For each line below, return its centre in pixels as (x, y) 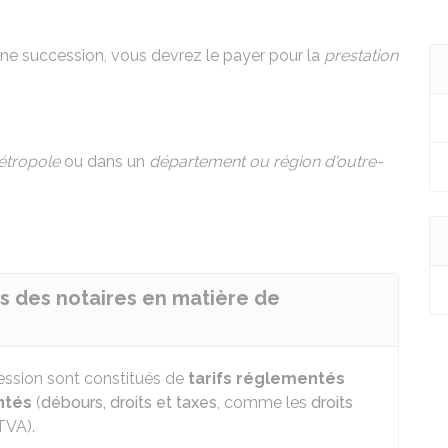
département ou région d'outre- (266, 161)
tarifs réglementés (266, 378)
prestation (361, 55)
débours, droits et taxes (129, 402)
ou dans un (104, 161)
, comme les (264, 402)
